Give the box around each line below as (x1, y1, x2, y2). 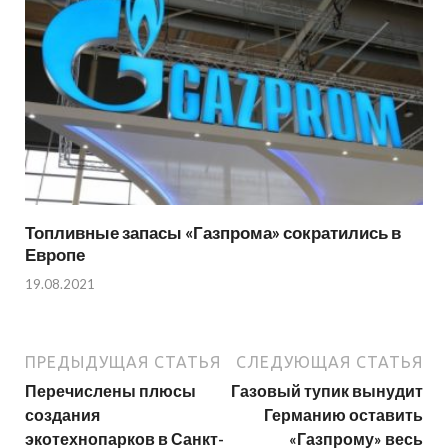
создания (25, 404, 100, 424)
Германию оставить (264, 404, 423, 424)
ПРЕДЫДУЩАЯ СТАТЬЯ (25, 352, 221, 371)
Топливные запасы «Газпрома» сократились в (25, 222, 401, 244)
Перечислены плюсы (25, 380, 196, 400)
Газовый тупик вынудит (231, 380, 423, 400)
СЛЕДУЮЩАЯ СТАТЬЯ (236, 352, 423, 371)
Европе (25, 244, 85, 266)
